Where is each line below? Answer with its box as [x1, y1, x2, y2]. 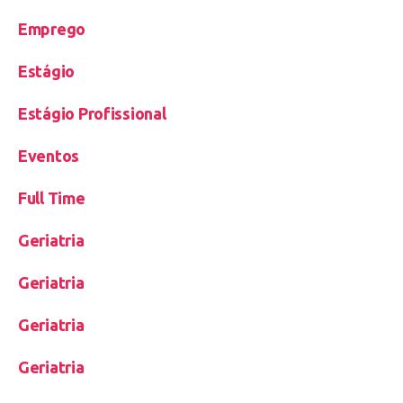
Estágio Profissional [18, 104, 166, 123]
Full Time [18, 189, 85, 208]
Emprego [18, 20, 86, 39]
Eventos [18, 147, 80, 166]
